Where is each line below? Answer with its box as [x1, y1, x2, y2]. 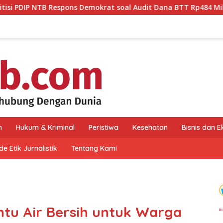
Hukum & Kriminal [16, 123, 75, 132]
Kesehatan [132, 123, 168, 132]
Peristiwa [89, 123, 118, 132]
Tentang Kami [71, 144, 117, 153]
